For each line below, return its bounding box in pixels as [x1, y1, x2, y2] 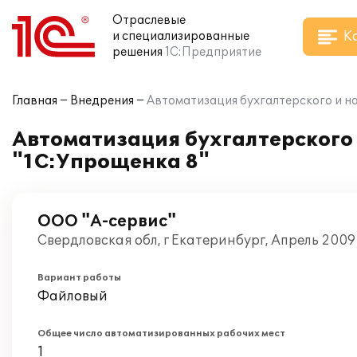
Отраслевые [112, 14, 186, 27]
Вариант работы [37, 273, 121, 283]
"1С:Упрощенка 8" [12, 151, 210, 174]
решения [112, 45, 163, 59]
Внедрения [70, 94, 134, 108]
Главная [12, 94, 57, 108]
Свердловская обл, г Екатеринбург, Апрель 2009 [37, 233, 355, 249]
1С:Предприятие [165, 45, 261, 59]
